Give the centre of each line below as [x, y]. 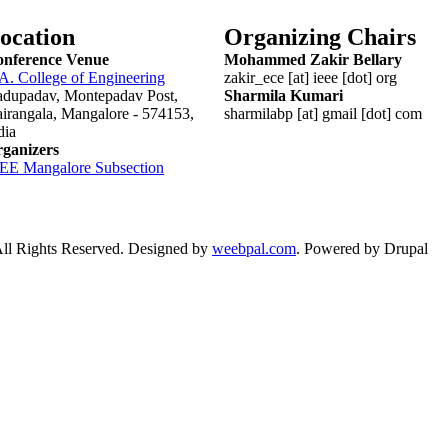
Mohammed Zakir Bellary [313, 59]
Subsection [127, 167]
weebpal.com [254, 248]
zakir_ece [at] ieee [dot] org [310, 77]
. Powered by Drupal [362, 248]
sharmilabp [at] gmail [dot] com [323, 113]
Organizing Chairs [320, 37]
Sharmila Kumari [283, 95]
